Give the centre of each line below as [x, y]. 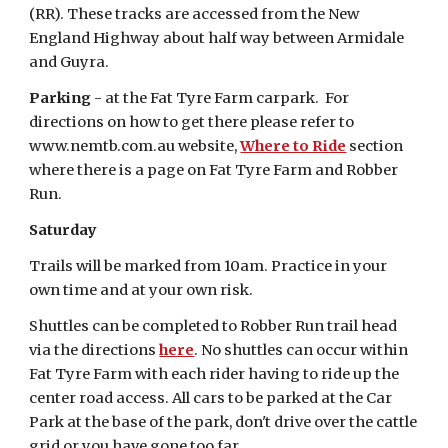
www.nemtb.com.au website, [135, 146]
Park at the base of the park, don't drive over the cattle [223, 422]
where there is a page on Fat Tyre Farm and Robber [214, 170]
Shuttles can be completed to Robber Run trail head [213, 326]
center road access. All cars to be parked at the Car [211, 398]
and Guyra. [74, 62]
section [375, 146]
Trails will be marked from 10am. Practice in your [208, 266]
